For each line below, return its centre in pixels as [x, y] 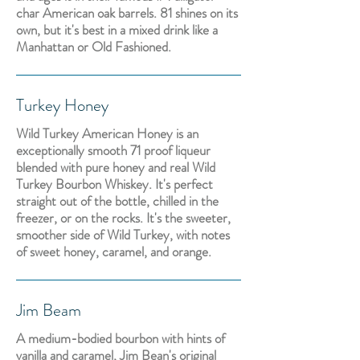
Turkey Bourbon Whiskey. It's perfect [115, 184]
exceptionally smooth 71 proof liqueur [113, 150]
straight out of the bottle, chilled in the [117, 201]
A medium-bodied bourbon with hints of [121, 338]
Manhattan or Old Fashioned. [94, 47]
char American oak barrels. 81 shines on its [127, 13]
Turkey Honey [62, 105]
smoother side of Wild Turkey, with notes [123, 235]
